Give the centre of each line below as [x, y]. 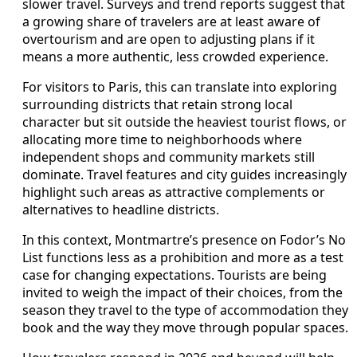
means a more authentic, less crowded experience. [175, 56]
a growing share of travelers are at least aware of [171, 21]
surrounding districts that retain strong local [157, 104]
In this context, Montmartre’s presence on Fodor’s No [184, 239]
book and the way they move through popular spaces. [185, 327]
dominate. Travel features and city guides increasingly [184, 174]
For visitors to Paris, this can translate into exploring [180, 86]
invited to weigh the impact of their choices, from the [182, 292]
